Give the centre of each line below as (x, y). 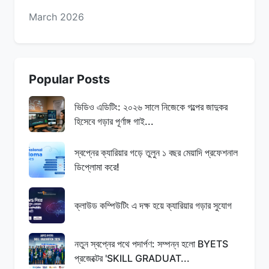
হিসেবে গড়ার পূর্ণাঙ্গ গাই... (114, 121)
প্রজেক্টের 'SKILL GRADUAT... (132, 258)
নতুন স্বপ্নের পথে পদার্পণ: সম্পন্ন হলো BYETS (151, 243)
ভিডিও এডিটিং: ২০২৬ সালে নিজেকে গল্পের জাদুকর (151, 107)
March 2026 (56, 17)
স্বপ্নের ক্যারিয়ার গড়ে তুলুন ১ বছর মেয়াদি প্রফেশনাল (156, 152)
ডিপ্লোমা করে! (97, 167)
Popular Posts (69, 79)
